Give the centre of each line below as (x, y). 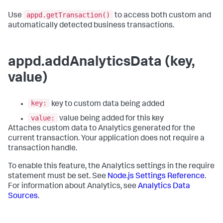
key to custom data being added (107, 104)
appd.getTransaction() (68, 15)
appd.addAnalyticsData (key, (102, 62)
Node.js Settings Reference (156, 176)
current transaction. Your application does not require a (106, 139)
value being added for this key (111, 119)
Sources (23, 196)
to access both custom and (162, 16)
